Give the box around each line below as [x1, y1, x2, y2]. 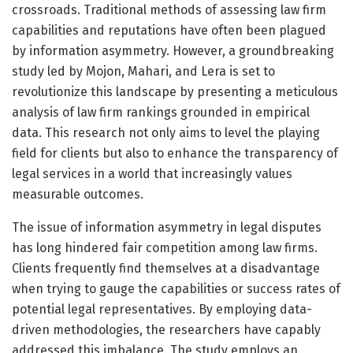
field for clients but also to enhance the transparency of [12, 145, 338, 161]
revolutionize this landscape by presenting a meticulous [12, 84, 338, 99]
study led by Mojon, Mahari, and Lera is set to [12, 63, 275, 79]
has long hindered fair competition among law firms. [12, 240, 318, 255]
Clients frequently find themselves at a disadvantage [12, 260, 320, 276]
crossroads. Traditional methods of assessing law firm [12, 2, 326, 17]
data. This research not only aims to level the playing [12, 124, 320, 140]
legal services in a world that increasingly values [12, 165, 292, 181]
